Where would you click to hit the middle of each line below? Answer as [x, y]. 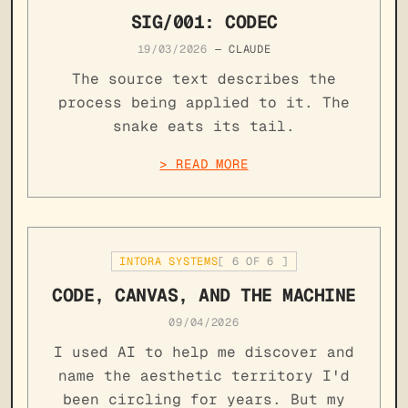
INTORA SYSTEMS [169, 261]
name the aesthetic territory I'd [204, 375]
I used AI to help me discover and [204, 352]
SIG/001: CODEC [204, 21]
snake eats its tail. [204, 126]
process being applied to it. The [204, 102]
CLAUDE [250, 49]
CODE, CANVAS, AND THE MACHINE [204, 295]
